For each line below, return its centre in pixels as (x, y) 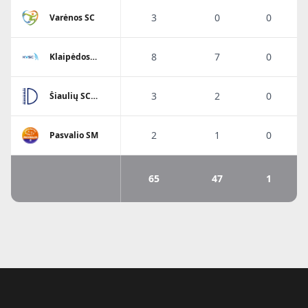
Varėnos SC (72, 18)
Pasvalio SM (74, 135)
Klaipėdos (70, 57)
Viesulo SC (71, 67)
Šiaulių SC (70, 96)
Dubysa (65, 106)
